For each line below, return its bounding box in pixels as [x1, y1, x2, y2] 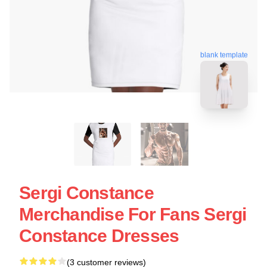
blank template [200, 49, 248, 58]
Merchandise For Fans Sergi [19, 204, 247, 224]
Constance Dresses [19, 225, 179, 246]
